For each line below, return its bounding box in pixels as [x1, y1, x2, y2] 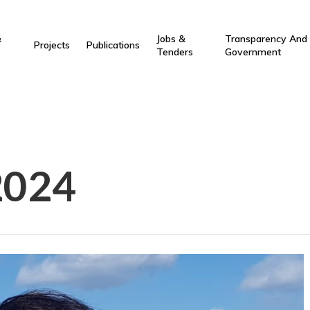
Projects [34, 39, 71, 51]
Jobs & [156, 32, 186, 45]
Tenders [156, 45, 194, 58]
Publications [86, 39, 140, 51]
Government [224, 45, 281, 58]
